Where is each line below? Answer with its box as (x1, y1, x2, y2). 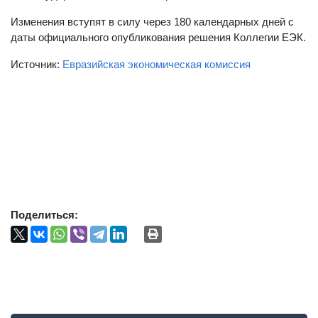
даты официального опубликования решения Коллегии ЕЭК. (11, 31, 306, 43)
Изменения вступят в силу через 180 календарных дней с (11, 16, 294, 28)
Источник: (11, 58, 62, 70)
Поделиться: (11, 209, 78, 221)
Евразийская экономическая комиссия (62, 58, 251, 70)
